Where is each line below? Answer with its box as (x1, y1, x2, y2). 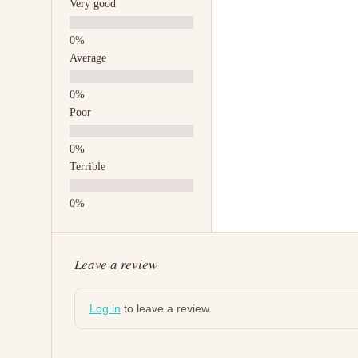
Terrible (70, 160, 105, 173)
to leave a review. (121, 301, 212, 315)
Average (70, 51, 106, 64)
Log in (89, 301, 121, 315)
